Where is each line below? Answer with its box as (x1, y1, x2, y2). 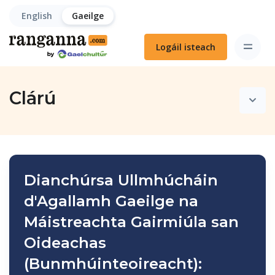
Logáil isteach (156, 41, 215, 53)
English (21, 10, 52, 22)
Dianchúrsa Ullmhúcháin (24, 170, 218, 189)
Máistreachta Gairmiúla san (24, 212, 239, 231)
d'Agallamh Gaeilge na (24, 191, 198, 210)
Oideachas (24, 233, 106, 252)
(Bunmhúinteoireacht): (24, 254, 202, 273)
